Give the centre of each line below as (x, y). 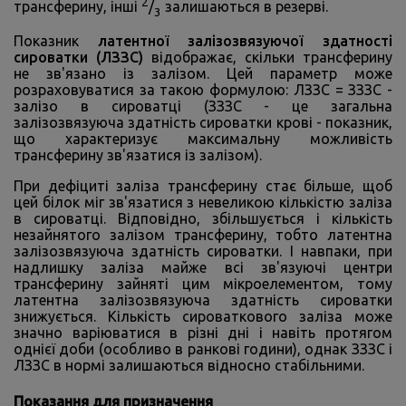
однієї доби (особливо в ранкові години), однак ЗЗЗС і (203, 349)
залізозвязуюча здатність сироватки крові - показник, (203, 123)
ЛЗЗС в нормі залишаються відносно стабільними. (189, 366)
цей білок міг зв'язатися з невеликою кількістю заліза (203, 203)
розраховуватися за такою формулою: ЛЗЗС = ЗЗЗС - (203, 90)
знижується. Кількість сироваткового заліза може (203, 317)
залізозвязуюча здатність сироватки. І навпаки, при (203, 251)
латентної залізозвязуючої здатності (245, 41)
